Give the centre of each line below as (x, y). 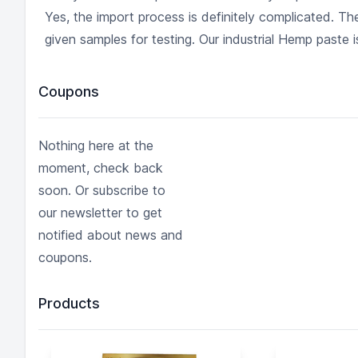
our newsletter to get (100, 213)
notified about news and (111, 235)
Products (69, 303)
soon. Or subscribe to (102, 190)
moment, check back (101, 168)
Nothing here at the (96, 145)
